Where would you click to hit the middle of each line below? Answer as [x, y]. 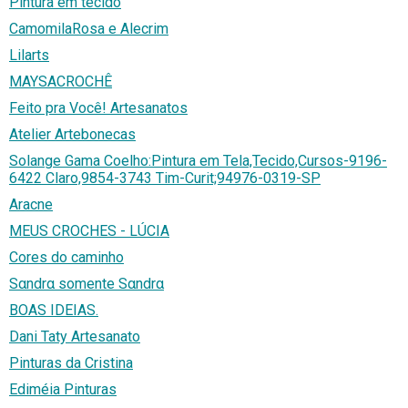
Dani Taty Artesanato [75, 337]
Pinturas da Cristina [71, 363]
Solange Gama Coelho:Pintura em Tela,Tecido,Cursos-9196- [198, 161]
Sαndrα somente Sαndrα [87, 284]
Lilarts [29, 56]
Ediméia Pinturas [63, 390]
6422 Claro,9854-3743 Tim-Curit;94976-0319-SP [165, 178]
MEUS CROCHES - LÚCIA [89, 231]
